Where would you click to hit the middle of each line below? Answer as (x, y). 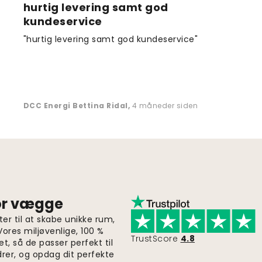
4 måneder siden (165, 105)
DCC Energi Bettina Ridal (75, 105)
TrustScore (154, 238)
